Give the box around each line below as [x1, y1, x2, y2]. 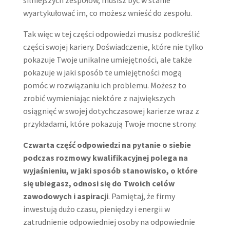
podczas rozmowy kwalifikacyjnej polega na [23, 152, 188, 163]
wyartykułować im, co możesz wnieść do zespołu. [23, 7, 192, 18]
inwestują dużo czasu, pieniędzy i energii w [23, 203, 170, 214]
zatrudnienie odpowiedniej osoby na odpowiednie [23, 216, 195, 227]
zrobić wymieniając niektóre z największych [23, 92, 175, 103]
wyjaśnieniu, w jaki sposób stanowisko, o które [23, 165, 198, 176]
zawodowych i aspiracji [23, 190, 108, 201]
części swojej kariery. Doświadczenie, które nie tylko [23, 41, 203, 52]
